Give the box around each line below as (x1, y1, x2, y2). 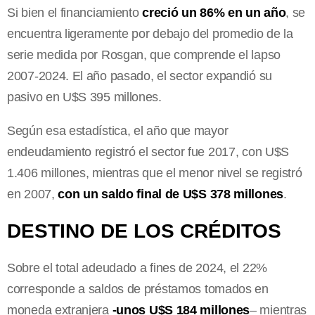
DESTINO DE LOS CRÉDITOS (7, 220, 281, 243)
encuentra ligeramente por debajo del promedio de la (7, 27, 293, 41)
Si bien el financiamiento (7, 6, 139, 20)
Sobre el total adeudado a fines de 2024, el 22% (7, 261, 267, 276)
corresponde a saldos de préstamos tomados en (7, 282, 269, 297)
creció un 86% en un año (139, 6, 286, 20)
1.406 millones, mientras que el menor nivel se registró (7, 166, 302, 181)
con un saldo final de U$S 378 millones (58, 187, 283, 202)
